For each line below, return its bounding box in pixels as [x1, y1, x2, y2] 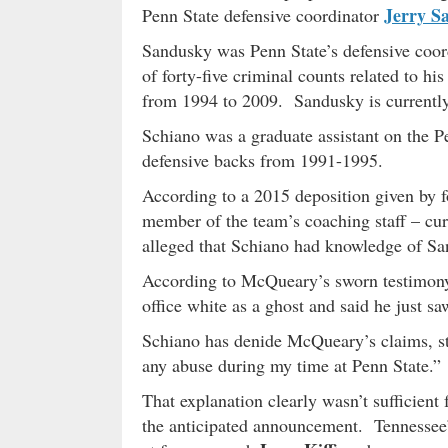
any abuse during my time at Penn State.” [142, 352, 441, 377]
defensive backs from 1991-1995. [142, 147, 383, 172]
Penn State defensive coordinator [142, 2, 384, 27]
